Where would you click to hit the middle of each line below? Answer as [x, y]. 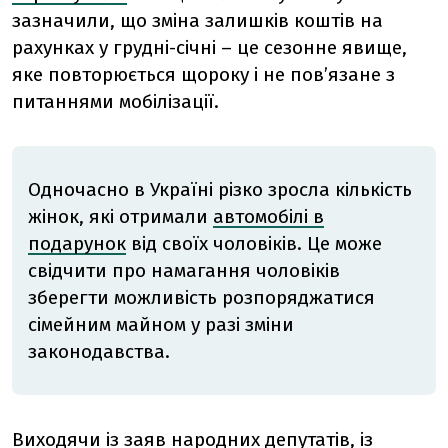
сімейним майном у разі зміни [161, 324]
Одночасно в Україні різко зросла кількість [220, 189]
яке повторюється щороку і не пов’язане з [203, 74]
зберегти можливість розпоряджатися [201, 297]
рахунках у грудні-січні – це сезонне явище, [209, 47]
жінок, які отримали [120, 216]
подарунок [77, 243]
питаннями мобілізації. [115, 101]
